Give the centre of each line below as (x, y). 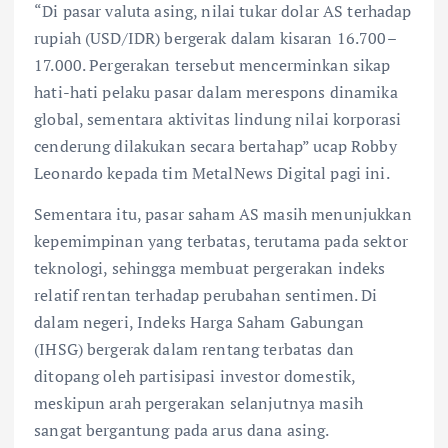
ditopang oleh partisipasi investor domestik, (195, 375)
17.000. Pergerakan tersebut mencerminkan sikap (212, 64)
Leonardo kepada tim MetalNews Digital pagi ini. (212, 172)
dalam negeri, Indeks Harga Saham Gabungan (199, 321)
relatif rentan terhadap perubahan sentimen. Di (206, 294)
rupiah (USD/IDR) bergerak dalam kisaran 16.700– (215, 37)
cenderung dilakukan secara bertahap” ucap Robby (215, 145)
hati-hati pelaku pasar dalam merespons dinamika (216, 91)
